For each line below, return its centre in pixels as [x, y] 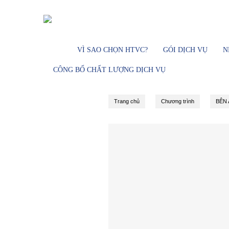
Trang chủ [127, 101]
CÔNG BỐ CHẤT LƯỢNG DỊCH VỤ [109, 70]
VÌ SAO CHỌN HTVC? [112, 50]
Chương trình [178, 101]
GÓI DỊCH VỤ [185, 50]
